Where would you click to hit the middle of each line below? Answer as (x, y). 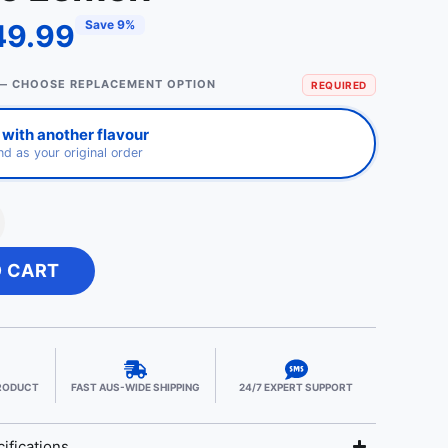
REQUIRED (339, 84)
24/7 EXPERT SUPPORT (296, 386)
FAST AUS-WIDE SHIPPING (135, 386)
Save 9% (110, 24)
